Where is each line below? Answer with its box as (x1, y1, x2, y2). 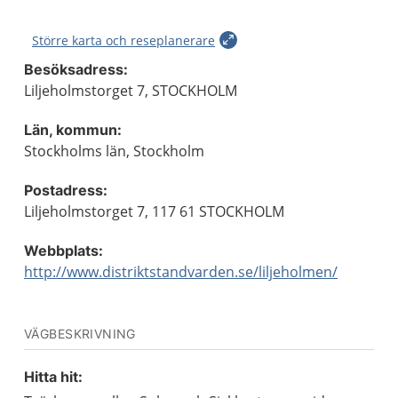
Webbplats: (24, 242, 103, 259)
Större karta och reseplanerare (32, 32, 215, 49)
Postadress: (24, 181, 107, 199)
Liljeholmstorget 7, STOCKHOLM (24, 81, 237, 100)
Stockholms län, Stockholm (24, 141, 204, 161)
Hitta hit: (24, 368, 83, 386)
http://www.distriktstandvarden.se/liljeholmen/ (24, 262, 338, 282)
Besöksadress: (24, 60, 128, 78)
